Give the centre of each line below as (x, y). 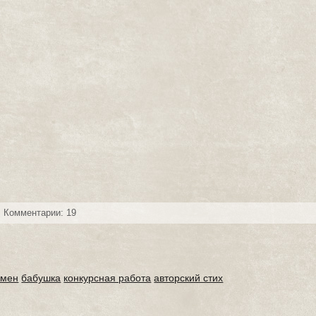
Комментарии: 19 (40, 213)
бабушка (41, 278)
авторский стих (189, 278)
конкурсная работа (108, 278)
